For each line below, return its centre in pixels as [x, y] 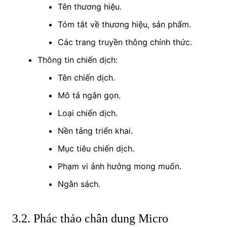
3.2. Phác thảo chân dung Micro [90, 218]
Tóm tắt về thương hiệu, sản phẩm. [124, 24]
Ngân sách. [79, 184]
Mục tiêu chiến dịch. [96, 148]
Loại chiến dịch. [87, 113]
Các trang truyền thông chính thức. [125, 42]
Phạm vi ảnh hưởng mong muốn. [119, 166]
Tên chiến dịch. [86, 77]
